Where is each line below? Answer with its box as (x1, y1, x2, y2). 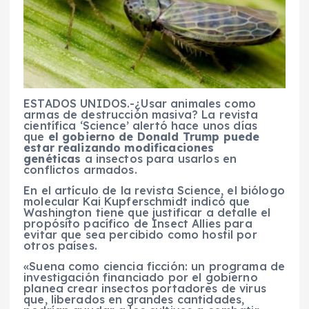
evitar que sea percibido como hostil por (23, 227, 257, 241)
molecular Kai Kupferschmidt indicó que (23, 194, 250, 208)
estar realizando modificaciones (23, 140, 215, 154)
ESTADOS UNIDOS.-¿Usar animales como (23, 96, 257, 110)
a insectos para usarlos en (84, 151, 237, 166)
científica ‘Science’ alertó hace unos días (23, 118, 257, 132)
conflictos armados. (23, 162, 137, 177)
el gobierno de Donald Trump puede (44, 129, 260, 143)
